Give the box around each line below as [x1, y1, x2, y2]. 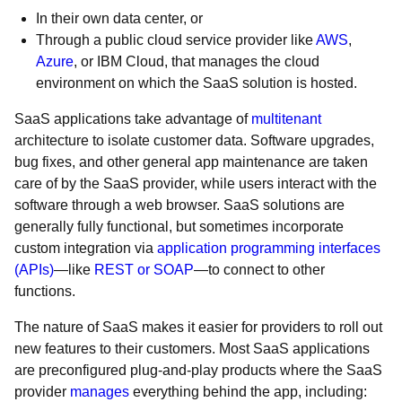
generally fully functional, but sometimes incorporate [14, 219, 344, 234]
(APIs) [14, 262, 54, 277]
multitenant [251, 111, 321, 127]
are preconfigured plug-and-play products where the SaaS [14, 363, 382, 378]
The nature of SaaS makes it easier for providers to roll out [14, 319, 382, 335]
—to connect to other [194, 262, 325, 277]
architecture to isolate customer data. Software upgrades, [14, 133, 374, 148]
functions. [14, 284, 75, 299]
